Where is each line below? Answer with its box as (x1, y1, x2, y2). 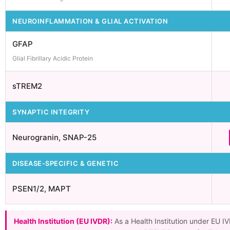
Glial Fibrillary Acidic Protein (12, 54, 93, 62)
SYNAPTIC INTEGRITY (12, 108, 89, 116)
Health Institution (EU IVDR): (14, 217, 112, 225)
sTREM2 (12, 81, 42, 91)
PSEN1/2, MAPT (12, 184, 71, 194)
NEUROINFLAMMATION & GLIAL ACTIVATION (12, 17, 168, 25)
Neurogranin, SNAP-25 (12, 132, 97, 142)
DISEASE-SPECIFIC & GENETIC (12, 159, 119, 167)
